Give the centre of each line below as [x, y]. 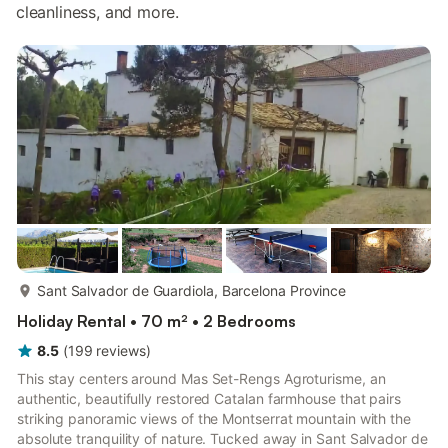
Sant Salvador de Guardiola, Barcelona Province [192, 290]
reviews [121, 350]
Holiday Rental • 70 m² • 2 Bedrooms [156, 321]
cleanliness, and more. [98, 12]
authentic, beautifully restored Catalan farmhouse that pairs [209, 398]
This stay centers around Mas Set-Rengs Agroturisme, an [201, 378]
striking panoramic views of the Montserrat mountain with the [214, 418]
